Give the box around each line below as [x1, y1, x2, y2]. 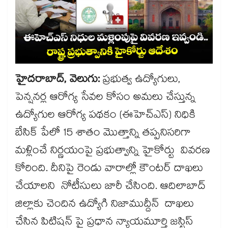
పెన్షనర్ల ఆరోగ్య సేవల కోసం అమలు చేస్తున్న [15, 89, 195, 108]
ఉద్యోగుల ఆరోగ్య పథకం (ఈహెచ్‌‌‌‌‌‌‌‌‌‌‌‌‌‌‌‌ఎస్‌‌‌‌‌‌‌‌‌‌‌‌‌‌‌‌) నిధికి [15, 107, 195, 126]
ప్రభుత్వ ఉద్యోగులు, [100, 71, 181, 90]
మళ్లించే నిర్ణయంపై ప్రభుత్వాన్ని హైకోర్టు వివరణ [15, 142, 210, 161]
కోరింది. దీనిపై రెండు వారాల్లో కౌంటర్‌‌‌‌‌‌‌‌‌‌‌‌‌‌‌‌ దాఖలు [15, 160, 203, 179]
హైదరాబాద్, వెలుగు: [15, 71, 100, 90]
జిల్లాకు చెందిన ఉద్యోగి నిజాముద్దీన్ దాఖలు [15, 196, 194, 215]
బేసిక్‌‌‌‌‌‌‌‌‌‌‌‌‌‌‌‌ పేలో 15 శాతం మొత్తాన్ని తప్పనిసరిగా [15, 125, 191, 144]
